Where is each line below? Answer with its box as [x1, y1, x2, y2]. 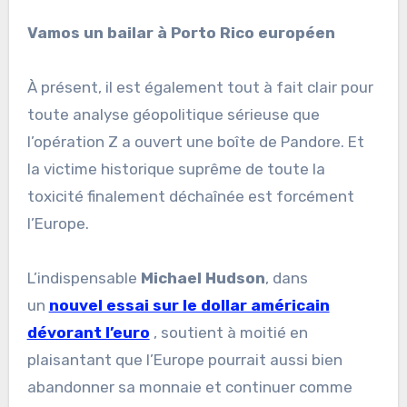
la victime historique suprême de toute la [26, 159, 325, 178]
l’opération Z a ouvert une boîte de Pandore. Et [26, 132, 364, 151]
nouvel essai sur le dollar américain [48, 295, 330, 314]
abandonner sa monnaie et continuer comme [26, 377, 352, 396]
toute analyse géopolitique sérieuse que [26, 104, 320, 124]
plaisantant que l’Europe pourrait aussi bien [26, 350, 342, 369]
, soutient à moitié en [149, 323, 308, 342]
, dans [264, 268, 308, 287]
